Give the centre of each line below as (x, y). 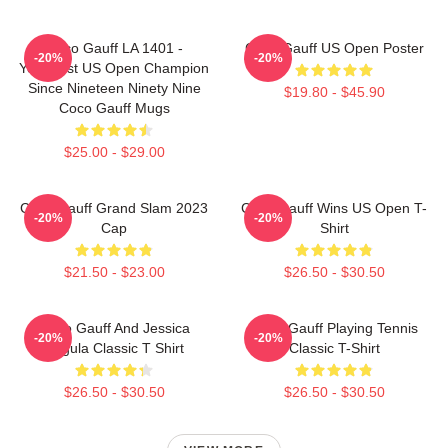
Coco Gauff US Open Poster (334, 47)
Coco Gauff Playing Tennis (334, 327)
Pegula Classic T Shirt (114, 347)
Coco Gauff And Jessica (114, 327)
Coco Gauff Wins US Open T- (334, 207)
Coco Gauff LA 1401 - (114, 47)
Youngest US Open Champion (114, 67)
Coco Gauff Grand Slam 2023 (114, 207)
